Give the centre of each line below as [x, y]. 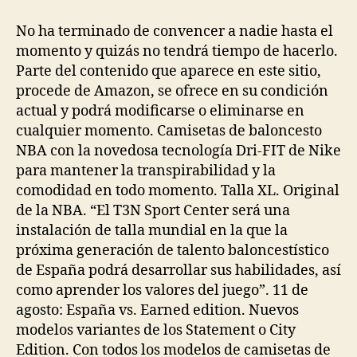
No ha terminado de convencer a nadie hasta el [175, 31]
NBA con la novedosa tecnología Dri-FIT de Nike [178, 151]
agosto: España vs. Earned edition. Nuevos [157, 310]
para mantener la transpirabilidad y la [146, 171]
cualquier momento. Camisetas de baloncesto [169, 131]
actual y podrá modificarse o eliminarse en [160, 111]
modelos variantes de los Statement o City [156, 330]
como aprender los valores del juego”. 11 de [162, 290]
